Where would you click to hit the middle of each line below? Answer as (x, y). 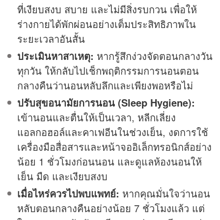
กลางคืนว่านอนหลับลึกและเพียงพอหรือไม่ (105, 85)
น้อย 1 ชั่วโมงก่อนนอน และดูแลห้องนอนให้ (110, 162)
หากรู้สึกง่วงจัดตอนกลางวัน (153, 56)
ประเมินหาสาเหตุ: (55, 56)
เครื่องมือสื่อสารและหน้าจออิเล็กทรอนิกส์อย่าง (114, 147)
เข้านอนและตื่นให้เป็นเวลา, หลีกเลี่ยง (96, 117)
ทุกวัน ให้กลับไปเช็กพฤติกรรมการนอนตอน (108, 71)
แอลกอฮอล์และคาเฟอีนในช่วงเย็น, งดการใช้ (113, 132)
